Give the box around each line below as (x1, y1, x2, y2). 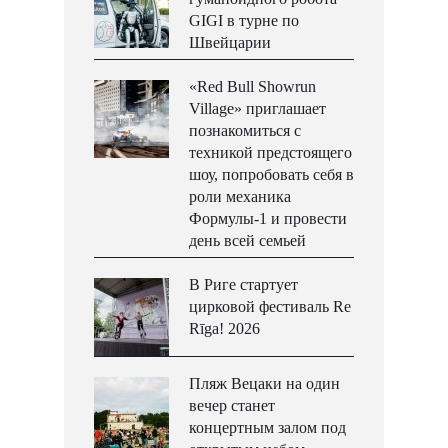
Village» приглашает (189, 100, 326, 118)
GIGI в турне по (189, 12, 299, 30)
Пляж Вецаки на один (189, 375, 340, 393)
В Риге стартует (189, 276, 298, 294)
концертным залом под (189, 419, 346, 437)
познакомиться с (189, 122, 301, 140)
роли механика (189, 188, 291, 206)
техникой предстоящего (189, 144, 352, 162)
